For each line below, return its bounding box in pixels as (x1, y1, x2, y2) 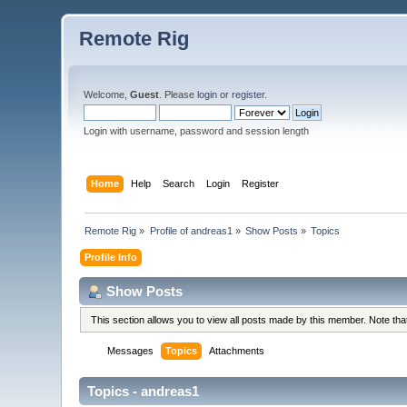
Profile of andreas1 (149, 224, 233, 236)
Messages (107, 345, 154, 357)
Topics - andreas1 (87, 383, 200, 400)
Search (162, 177, 194, 189)
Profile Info (84, 251, 138, 263)
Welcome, (84, 89, 131, 100)
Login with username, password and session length (84, 125, 310, 136)
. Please (159, 89, 198, 100)
